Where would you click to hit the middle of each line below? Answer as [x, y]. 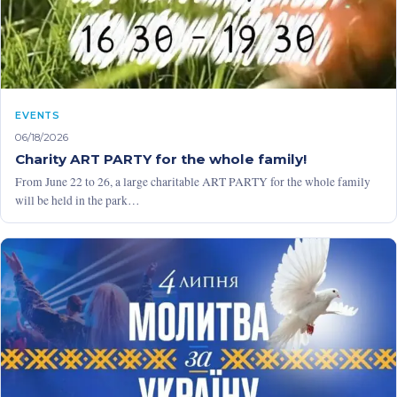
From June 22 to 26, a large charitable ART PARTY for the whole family [193, 181]
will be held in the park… [78, 200]
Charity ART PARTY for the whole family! [161, 159]
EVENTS [38, 115]
